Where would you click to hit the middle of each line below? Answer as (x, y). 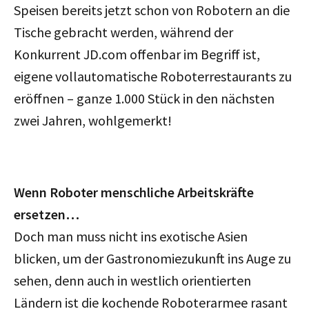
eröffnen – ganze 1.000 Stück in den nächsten (144, 98)
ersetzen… (47, 214)
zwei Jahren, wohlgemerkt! (93, 120)
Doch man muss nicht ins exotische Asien (131, 236)
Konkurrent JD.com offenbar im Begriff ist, (137, 54)
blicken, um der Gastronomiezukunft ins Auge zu (152, 258)
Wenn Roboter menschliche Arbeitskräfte (134, 192)
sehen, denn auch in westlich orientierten (132, 280)
